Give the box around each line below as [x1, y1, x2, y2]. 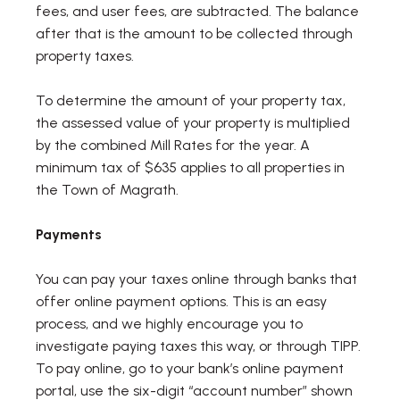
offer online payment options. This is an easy [36, 292, 327, 310]
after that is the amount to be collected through [36, 24, 353, 42]
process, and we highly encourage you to [36, 314, 303, 332]
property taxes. [36, 46, 134, 64]
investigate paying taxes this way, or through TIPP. [36, 337, 361, 354]
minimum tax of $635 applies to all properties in [36, 158, 345, 176]
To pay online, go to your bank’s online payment [36, 359, 344, 377]
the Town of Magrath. [36, 180, 179, 198]
